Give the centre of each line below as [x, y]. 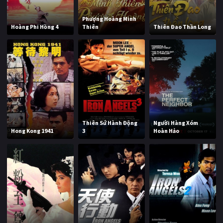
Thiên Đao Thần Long [182, 26]
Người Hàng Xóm [176, 123]
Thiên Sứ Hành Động [110, 123]
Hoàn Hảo [167, 131]
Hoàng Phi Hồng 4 [35, 26]
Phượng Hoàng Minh [110, 18]
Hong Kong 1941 [32, 131]
